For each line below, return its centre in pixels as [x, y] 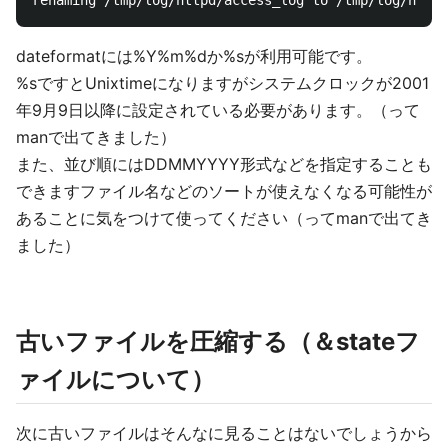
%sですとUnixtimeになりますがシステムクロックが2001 [222, 83]
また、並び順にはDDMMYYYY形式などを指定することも [224, 164]
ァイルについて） [115, 379]
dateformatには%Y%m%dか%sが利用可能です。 [194, 56]
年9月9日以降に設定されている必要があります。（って [218, 110]
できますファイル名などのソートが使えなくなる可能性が [224, 191]
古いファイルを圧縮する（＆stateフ [218, 341]
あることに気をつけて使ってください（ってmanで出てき [224, 218]
